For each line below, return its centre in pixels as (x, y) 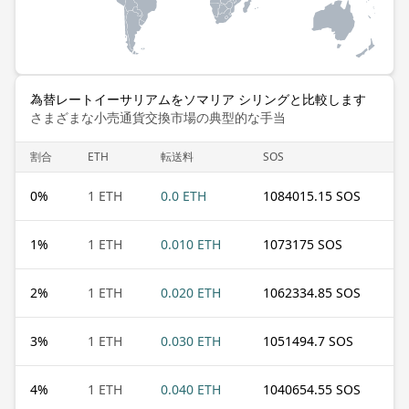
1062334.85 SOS (312, 292)
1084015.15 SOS (312, 195)
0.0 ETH (184, 195)
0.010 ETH (191, 244)
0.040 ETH (191, 389)
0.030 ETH (191, 341)
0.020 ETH (191, 292)
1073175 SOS (303, 244)
